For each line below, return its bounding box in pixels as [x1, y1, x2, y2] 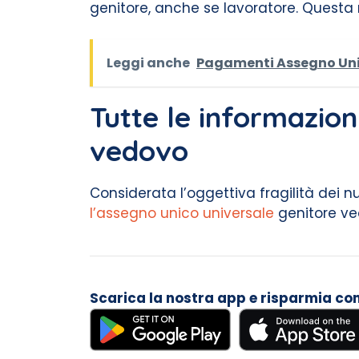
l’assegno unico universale [90, 203, 274, 223]
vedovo [90, 132, 188, 168]
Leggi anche [107, 53, 190, 72]
